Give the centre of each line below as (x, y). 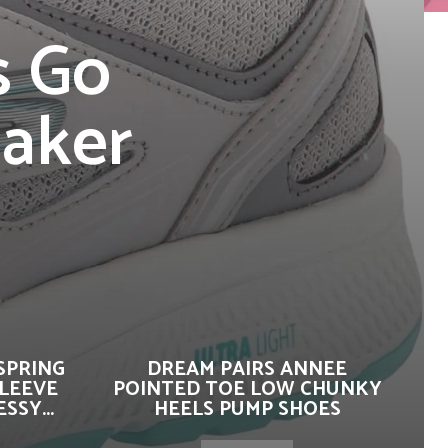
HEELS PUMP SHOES (247, 409)
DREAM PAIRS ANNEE (247, 369)
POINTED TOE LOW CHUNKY (247, 389)
